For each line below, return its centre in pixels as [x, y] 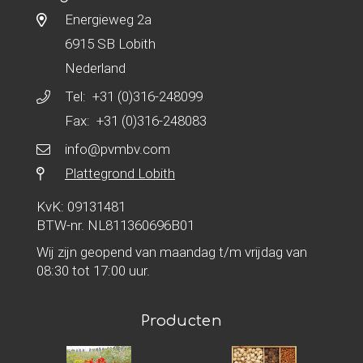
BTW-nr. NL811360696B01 [115, 225]
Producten [181, 321]
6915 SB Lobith [110, 44]
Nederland [95, 68]
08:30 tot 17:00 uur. [93, 271]
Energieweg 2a [108, 19]
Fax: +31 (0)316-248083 [136, 121]
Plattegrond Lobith [120, 173]
